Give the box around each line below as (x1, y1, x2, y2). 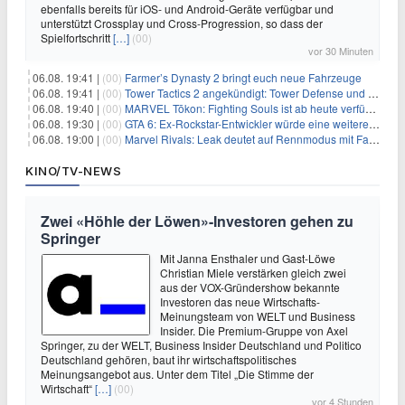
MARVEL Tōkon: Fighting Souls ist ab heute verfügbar (125, 100, 365, 116)
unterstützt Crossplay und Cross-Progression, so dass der (41, 15, 323, 31)
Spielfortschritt (41, 30, 113, 45)
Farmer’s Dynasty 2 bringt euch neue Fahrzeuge (125, 70, 362, 85)
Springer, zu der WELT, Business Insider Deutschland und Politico (41, 337, 362, 353)
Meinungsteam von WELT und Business (160, 308, 355, 324)
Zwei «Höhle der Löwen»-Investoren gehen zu (41, 211, 353, 231)
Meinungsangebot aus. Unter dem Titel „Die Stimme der (41, 366, 314, 381)
